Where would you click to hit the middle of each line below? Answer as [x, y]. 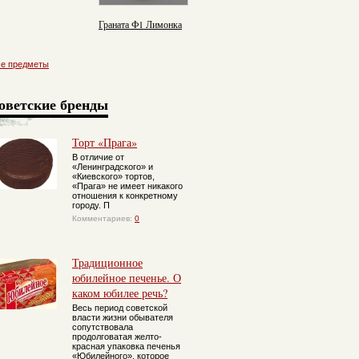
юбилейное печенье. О [127, 278]
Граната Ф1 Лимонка [140, 24]
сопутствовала [103, 327]
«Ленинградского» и [113, 167]
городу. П [91, 205]
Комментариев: [103, 218]
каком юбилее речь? [120, 293]
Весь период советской [120, 308]
